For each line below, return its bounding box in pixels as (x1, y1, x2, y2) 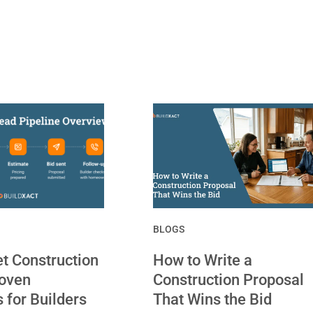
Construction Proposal (152, 270, 304, 289)
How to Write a (152, 251, 252, 269)
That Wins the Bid (152, 290, 272, 308)
